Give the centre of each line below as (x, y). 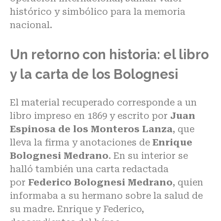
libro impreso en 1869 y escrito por (90, 115)
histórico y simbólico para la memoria (98, 12)
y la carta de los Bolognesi (94, 74)
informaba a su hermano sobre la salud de (106, 195)
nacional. (31, 25)
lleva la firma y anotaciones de (81, 142)
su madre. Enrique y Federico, (77, 209)
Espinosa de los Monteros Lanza (91, 129)
